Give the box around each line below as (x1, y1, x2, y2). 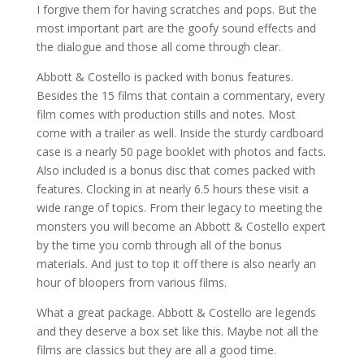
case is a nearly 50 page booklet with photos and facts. (36, 143, 326, 159)
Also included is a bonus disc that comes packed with (36, 162, 315, 178)
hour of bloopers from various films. (36, 274, 227, 290)
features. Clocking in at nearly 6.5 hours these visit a (36, 180, 309, 197)
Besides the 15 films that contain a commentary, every (36, 87, 325, 103)
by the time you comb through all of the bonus (36, 236, 282, 253)
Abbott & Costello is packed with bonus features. (36, 68, 293, 84)
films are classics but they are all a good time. (36, 341, 276, 357)
